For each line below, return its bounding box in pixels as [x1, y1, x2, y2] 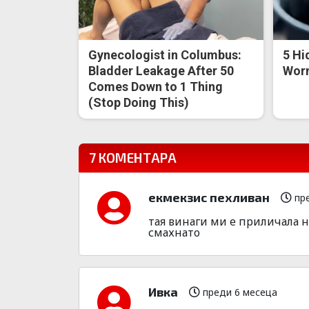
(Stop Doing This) [88, 94, 190, 110]
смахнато [148, 224, 200, 240]
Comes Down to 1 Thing [88, 79, 223, 94]
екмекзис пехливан [148, 189, 270, 205]
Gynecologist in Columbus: [88, 47, 242, 62]
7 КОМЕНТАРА [89, 149, 177, 166]
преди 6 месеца [200, 286, 277, 299]
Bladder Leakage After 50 [88, 63, 235, 78]
